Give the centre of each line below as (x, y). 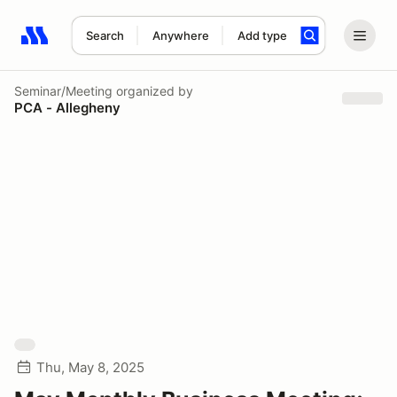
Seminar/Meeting (63, 90)
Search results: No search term (124, 45)
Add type (262, 35)
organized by (153, 90)
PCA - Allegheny (67, 107)
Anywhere (180, 35)
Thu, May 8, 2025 (90, 367)
